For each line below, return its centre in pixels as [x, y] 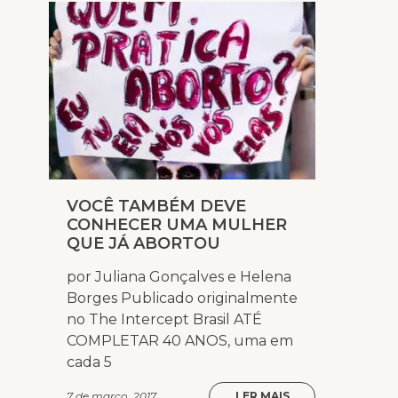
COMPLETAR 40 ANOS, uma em [180, 341]
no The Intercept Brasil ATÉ [164, 320]
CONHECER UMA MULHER [177, 225]
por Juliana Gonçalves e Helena [179, 277]
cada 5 [89, 362]
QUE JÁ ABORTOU [143, 244]
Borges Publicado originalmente [182, 298]
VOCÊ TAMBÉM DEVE [156, 207]
